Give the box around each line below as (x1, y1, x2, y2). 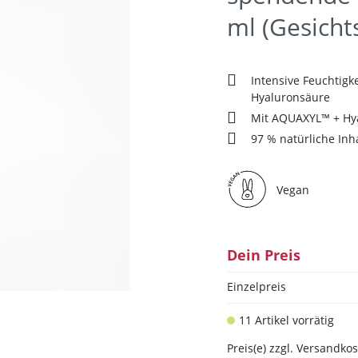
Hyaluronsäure (251, 89, 330, 105)
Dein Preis (227, 245, 300, 265)
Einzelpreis (227, 279, 286, 294)
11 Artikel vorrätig (239, 312, 334, 328)
